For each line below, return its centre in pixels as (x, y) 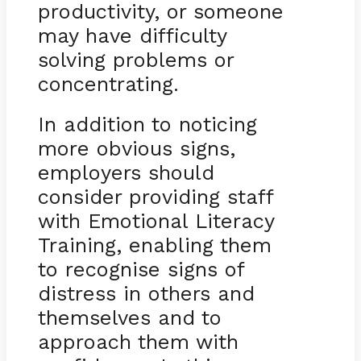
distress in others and (146, 293)
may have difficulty (132, 35)
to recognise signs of (141, 269)
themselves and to (129, 317)
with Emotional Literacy (156, 220)
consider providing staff (155, 196)
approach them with (138, 341)
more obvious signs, (136, 148)
